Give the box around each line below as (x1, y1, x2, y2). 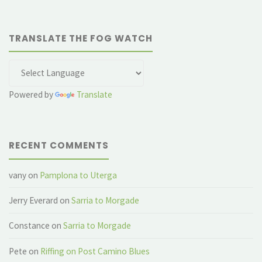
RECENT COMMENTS (9, 139, 109, 152)
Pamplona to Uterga (40, 169, 118, 181)
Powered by (9, 88, 56, 100)
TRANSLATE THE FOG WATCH (9, 32, 153, 44)
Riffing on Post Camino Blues (40, 245, 150, 257)
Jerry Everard (9, 194, 58, 206)
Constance (9, 220, 50, 232)
